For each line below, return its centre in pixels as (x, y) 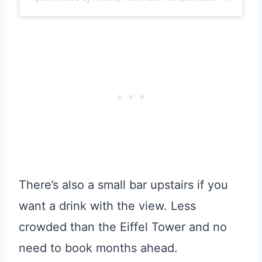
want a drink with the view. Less (107, 206)
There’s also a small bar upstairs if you (123, 185)
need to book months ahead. (98, 248)
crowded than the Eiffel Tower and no (123, 227)
